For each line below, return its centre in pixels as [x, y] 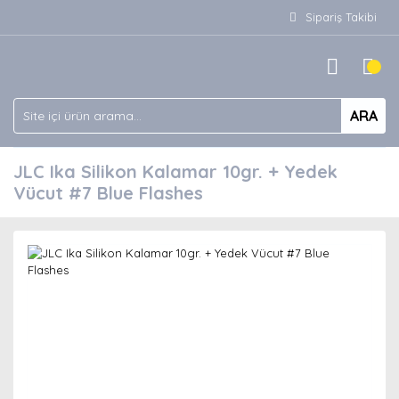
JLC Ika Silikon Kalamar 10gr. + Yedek [175, 171]
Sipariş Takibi [341, 17]
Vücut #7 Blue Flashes [108, 193]
